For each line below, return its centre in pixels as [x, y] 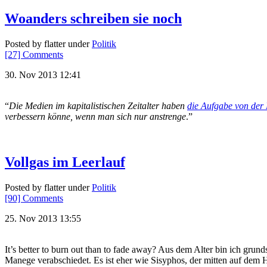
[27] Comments [34, 54]
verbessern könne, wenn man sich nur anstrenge [95, 116]
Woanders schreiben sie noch [93, 19]
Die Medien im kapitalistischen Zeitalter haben [98, 105]
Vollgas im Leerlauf [65, 162]
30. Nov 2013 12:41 [43, 74]
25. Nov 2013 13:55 [43, 218]
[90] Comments [34, 198]
